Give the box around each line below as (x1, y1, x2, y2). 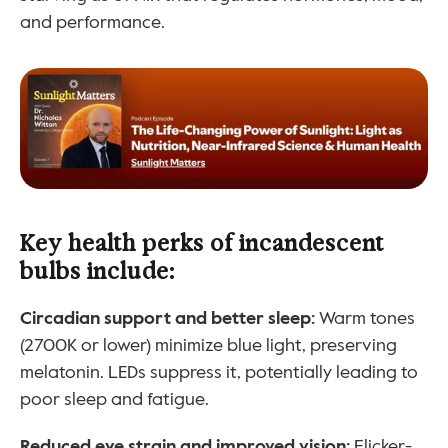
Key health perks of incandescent (20, 229, 384, 257)
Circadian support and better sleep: (20, 306, 315, 331)
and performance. (20, 10, 165, 35)
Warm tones (315, 306, 415, 331)
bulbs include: (20, 257, 175, 285)
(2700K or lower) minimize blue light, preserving (20, 333, 397, 358)
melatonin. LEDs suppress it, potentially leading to (20, 360, 418, 385)
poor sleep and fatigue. (20, 387, 209, 412)
